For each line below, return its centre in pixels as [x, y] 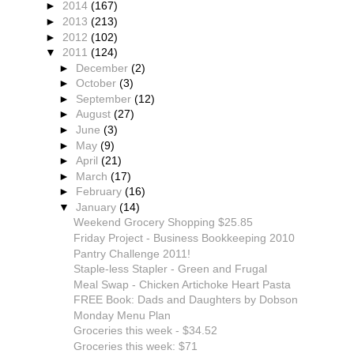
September [105, 98]
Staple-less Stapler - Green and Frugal [170, 269]
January [98, 207]
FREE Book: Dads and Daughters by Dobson [185, 300]
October [98, 83]
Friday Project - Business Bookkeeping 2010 [184, 237]
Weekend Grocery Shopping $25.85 [163, 222]
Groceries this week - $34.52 [145, 331]
